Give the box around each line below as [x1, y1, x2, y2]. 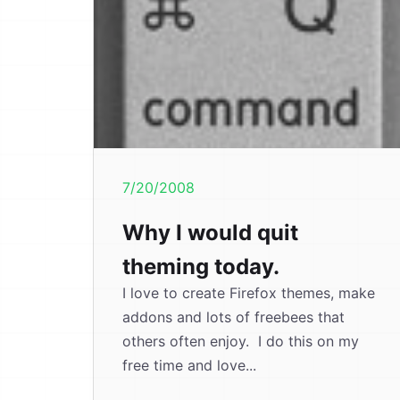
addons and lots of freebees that [122, 308, 345, 326]
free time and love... [122, 356, 256, 374]
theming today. [122, 254, 279, 279]
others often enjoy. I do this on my [122, 332, 359, 350]
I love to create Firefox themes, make [122, 284, 375, 302]
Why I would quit [122, 220, 298, 246]
